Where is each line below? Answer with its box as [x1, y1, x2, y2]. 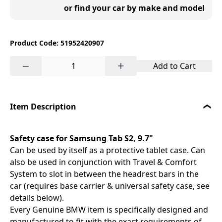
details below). [10, 192, 64, 203]
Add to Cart [153, 60, 196, 71]
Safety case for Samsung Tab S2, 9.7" [10, 133, 153, 144]
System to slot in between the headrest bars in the [10, 168, 199, 179]
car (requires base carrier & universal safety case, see [10, 180, 210, 191]
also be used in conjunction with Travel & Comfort [10, 157, 197, 167]
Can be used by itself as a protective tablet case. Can [10, 145, 205, 156]
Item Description [10, 101, 76, 112]
